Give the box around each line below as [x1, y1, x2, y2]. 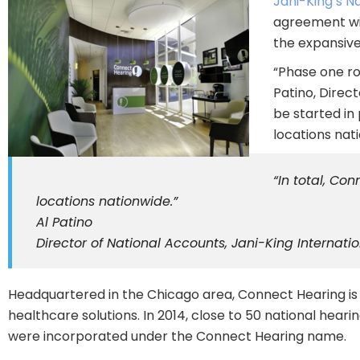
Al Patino [36, 212, 92, 231]
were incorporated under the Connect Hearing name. [8, 326, 346, 346]
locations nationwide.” [36, 191, 178, 211]
